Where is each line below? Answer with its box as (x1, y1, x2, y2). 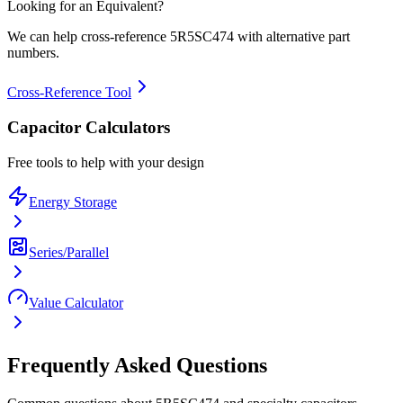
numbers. (7, 45, 59, 61)
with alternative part (234, 29, 350, 45)
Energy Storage (29, 193, 117, 210)
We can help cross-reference (7, 29, 170, 45)
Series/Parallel (29, 244, 109, 260)
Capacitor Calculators (7, 117, 170, 137)
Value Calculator (29, 294, 123, 310)
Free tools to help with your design (7, 154, 204, 170)
